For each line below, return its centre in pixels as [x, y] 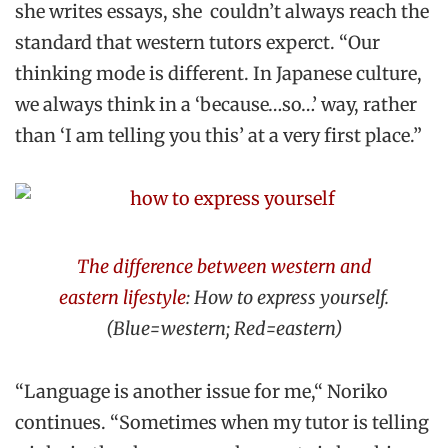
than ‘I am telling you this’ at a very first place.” [218, 135]
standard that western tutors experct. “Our [197, 42]
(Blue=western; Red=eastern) [224, 328]
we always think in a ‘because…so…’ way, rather [216, 104]
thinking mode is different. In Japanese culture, [218, 73]
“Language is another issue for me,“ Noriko [201, 392]
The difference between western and [224, 266]
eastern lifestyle [122, 297]
